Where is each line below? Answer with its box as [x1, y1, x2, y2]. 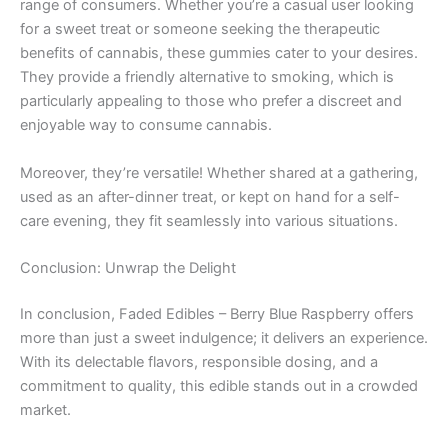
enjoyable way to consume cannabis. [20, 116, 272, 135]
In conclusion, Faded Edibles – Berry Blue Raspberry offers [20, 304, 414, 323]
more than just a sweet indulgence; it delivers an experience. [20, 328, 428, 347]
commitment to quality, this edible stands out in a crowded [20, 376, 418, 395]
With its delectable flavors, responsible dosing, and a [20, 352, 378, 371]
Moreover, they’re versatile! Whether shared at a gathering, [20, 163, 418, 182]
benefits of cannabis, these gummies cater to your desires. [20, 44, 418, 63]
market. [20, 400, 71, 419]
